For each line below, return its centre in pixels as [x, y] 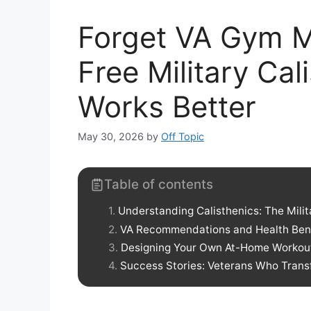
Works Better [167, 106]
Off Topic [183, 137]
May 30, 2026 [111, 137]
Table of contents [159, 185]
